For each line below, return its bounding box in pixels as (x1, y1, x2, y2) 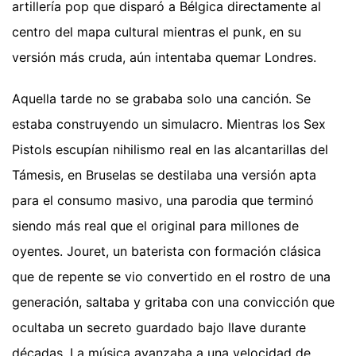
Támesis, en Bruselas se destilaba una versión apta (12, 167, 316, 184)
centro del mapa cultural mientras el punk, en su (12, 24, 301, 41)
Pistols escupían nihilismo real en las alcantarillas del (12, 141, 328, 158)
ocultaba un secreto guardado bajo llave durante (12, 319, 306, 336)
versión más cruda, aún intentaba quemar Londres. (12, 49, 316, 66)
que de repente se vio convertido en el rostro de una (12, 269, 331, 285)
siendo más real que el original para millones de (12, 218, 299, 234)
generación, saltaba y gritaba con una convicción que (12, 294, 335, 311)
